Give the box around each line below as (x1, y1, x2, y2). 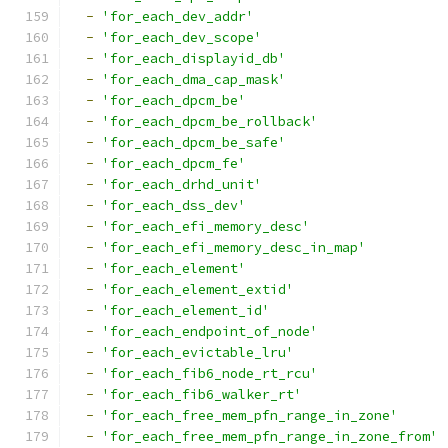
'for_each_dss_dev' (102, 197, 246, 214)
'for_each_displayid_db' (102, 50, 286, 67)
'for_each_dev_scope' (102, 29, 262, 46)
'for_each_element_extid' (102, 281, 294, 298)
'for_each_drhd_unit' (102, 176, 262, 193)
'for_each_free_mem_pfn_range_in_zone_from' (102, 428, 438, 445)
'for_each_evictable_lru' (102, 344, 294, 361)
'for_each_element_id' (102, 302, 270, 319)
